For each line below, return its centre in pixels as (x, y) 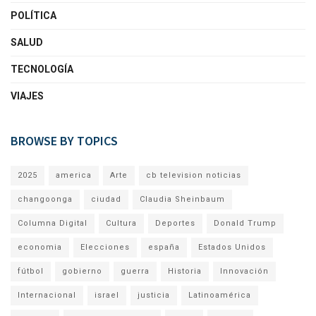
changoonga (45, 199)
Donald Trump (245, 223)
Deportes (175, 223)
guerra (135, 271)
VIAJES (27, 96)
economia (40, 247)
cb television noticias (194, 175)
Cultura (121, 223)
